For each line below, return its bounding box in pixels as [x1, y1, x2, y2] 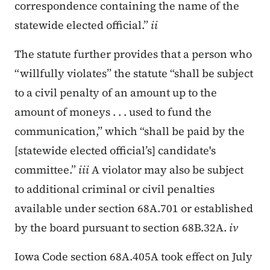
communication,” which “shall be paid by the [14, 124, 245, 139]
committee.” [14, 162, 78, 178]
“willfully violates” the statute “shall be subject [14, 66, 253, 81]
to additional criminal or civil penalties [14, 181, 215, 197]
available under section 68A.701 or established [14, 201, 253, 216]
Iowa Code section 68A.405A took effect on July [14, 249, 253, 265]
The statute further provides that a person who [14, 46, 252, 62]
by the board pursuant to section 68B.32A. [14, 220, 229, 236]
